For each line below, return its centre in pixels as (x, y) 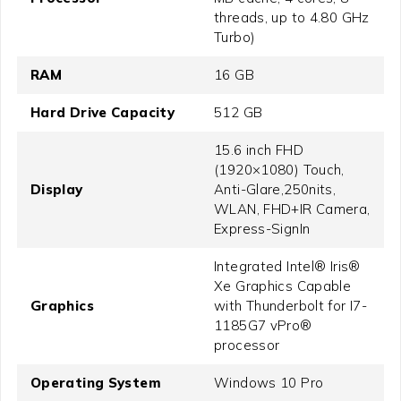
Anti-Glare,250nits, (275, 190)
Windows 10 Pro (269, 383)
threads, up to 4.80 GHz (292, 18)
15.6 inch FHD (259, 150)
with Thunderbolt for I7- (290, 306)
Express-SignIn (262, 229)
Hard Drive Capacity (102, 113)
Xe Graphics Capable (283, 286)
